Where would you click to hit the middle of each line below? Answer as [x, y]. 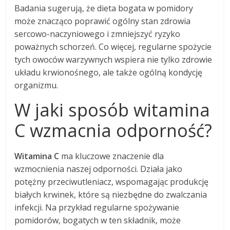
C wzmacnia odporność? [113, 131]
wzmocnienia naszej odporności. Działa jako [99, 169]
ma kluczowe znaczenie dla [112, 156]
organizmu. [36, 85]
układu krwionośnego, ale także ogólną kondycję [109, 73]
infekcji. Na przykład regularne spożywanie [97, 208]
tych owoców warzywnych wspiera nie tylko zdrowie [113, 60]
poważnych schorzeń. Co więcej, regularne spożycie [113, 47]
